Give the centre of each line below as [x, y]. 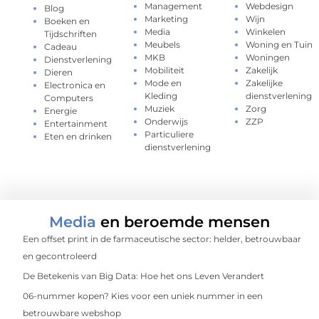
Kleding [161, 96]
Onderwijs [167, 122]
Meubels [163, 45]
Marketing [167, 19]
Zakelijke [264, 83]
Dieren [59, 73]
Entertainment [76, 124]
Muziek [160, 109]
